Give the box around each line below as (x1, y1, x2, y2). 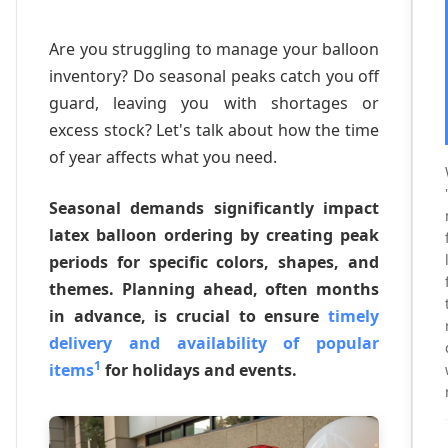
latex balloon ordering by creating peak (49, 224, 379, 246)
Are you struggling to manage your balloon (49, 38, 379, 60)
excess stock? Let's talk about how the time (49, 119, 379, 141)
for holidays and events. (101, 359, 297, 381)
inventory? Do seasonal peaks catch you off (49, 65, 379, 87)
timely (328, 305, 379, 327)
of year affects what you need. (49, 146, 277, 168)
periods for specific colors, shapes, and (49, 251, 379, 273)
